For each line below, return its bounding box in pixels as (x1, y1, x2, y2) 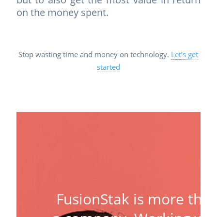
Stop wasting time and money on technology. (18, 49, 171, 59)
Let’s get (171, 49, 199, 59)
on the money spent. (16, 5, 108, 19)
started (96, 62, 120, 72)
